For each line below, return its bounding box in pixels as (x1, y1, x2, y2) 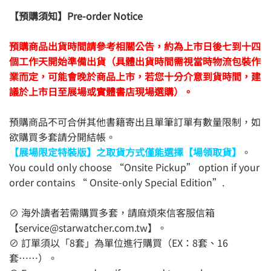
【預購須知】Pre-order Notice (9, 8, 143, 23)
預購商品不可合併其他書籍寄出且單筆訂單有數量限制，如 (9, 114, 261, 129)
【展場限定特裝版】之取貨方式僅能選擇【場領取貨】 (9, 144, 241, 159)
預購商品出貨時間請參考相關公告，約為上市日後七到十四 (9, 38, 261, 53)
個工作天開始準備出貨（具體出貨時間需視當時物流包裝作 (9, 53, 261, 68)
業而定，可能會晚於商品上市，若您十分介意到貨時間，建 (9, 68, 261, 83)
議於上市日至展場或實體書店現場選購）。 (9, 83, 193, 99)
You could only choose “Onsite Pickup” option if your (9, 159, 260, 174)
